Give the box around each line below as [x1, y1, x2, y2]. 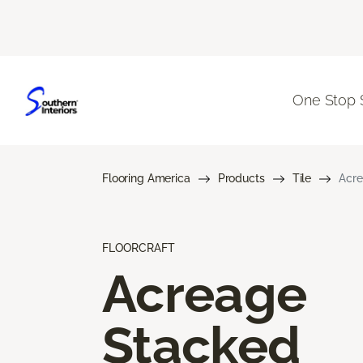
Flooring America [102, 171, 190, 185]
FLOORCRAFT [102, 241, 175, 254]
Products [217, 171, 265, 185]
